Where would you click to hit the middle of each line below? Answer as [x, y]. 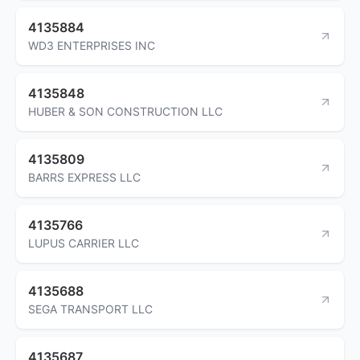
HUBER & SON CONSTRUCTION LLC [125, 111]
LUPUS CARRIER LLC [84, 243]
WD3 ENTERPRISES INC [92, 45]
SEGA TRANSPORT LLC [90, 309]
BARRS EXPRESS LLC [84, 177]
